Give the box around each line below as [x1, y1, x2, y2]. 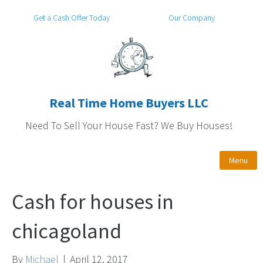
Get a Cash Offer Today [33, 12, 110, 23]
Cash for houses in [12, 188, 174, 215]
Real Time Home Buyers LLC [49, 95, 208, 111]
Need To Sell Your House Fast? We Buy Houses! [25, 119, 232, 132]
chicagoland [12, 218, 122, 244]
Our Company [168, 12, 215, 23]
